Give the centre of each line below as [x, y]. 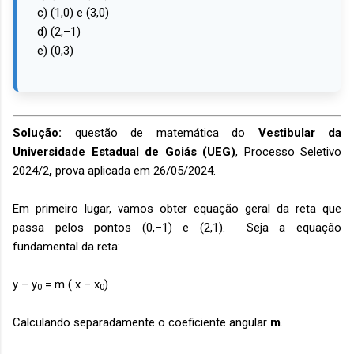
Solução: [44, 132]
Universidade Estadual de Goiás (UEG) [124, 151]
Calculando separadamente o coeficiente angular [141, 322]
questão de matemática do [166, 132]
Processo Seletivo [292, 151]
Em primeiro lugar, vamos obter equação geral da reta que [177, 208]
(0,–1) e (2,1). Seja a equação [242, 227]
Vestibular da [299, 132]
